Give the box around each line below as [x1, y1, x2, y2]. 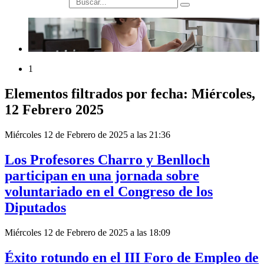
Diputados [5, 200, 66, 216]
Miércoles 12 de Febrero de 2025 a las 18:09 [5, 227, 170, 238]
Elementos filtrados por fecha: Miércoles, [5, 86, 255, 102]
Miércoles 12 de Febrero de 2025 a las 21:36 [5, 130, 170, 140]
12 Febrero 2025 [5, 102, 104, 118]
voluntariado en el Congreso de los [5, 184, 213, 200]
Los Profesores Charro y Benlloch [5, 152, 210, 168]
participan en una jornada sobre [5, 168, 199, 184]
